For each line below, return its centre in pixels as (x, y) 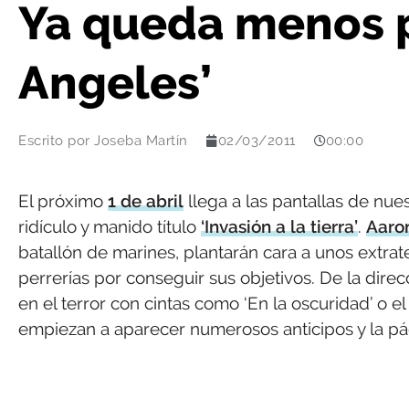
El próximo (63, 201)
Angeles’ (115, 83)
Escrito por (54, 141)
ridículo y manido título (110, 226)
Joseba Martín (139, 141)
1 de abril (146, 201)
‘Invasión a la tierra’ (279, 226)
